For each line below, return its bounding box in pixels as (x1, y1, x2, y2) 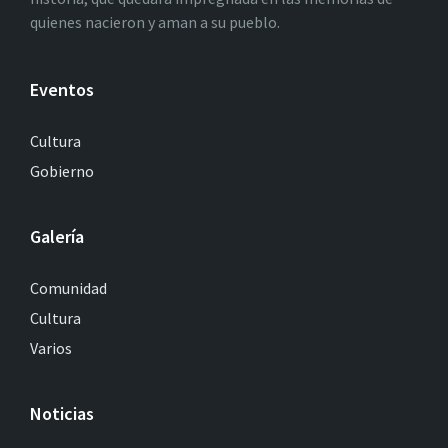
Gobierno (30, 161, 94, 182)
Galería (30, 225, 84, 249)
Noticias (30, 402, 94, 426)
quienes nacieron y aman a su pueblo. (30, 12, 280, 33)
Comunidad (30, 278, 107, 299)
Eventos (30, 78, 94, 102)
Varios (30, 338, 72, 359)
